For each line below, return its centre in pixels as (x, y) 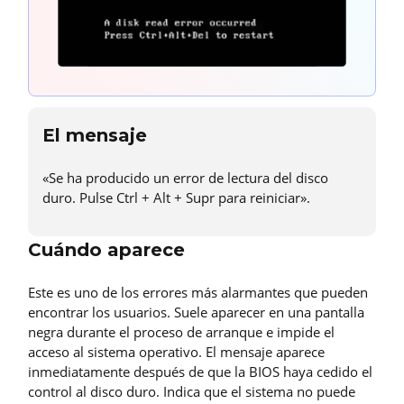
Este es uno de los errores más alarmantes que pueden (198, 292)
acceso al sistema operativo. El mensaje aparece (176, 351)
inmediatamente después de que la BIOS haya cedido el (200, 371)
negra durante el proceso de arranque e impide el (181, 331)
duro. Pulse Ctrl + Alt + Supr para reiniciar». (176, 197)
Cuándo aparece (106, 249)
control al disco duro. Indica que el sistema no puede (192, 391)
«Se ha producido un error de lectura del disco (185, 177)
